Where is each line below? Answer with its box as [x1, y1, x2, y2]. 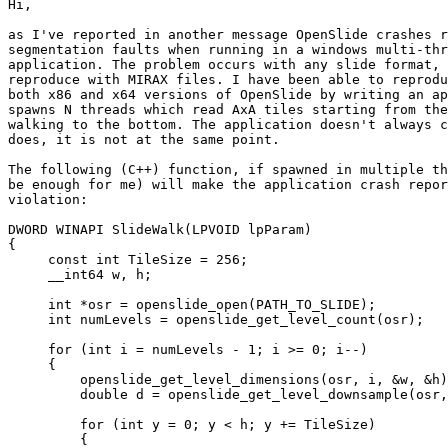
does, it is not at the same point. [8, 132, 280, 148]
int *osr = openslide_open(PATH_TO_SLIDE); [8, 297, 376, 313]
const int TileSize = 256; [8, 252, 248, 268]
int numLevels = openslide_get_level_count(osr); [8, 312, 424, 328]
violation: [8, 192, 88, 208]
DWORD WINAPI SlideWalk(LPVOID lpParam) [8, 222, 312, 238]
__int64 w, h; [8, 267, 152, 283]
